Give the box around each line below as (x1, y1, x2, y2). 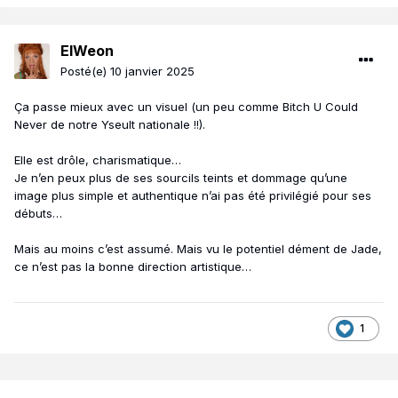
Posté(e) (60, 64, 110, 79)
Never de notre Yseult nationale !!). (14, 117, 205, 132)
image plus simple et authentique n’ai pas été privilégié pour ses (14, 188, 371, 203)
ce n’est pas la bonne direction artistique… (14, 259, 251, 275)
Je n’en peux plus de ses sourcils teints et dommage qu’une (14, 171, 347, 186)
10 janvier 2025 (110, 64, 195, 79)
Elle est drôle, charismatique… (14, 153, 185, 168)
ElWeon (60, 42, 114, 60)
